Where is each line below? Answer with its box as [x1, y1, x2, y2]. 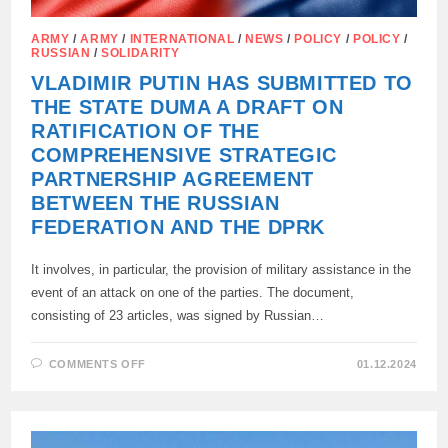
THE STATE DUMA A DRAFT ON [31, 96, 344, 119]
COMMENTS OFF [48, 358, 147, 371]
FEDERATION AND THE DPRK [31, 216, 326, 239]
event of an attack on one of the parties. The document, [31, 285, 355, 301]
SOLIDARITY [101, 46, 180, 61]
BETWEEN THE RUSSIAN [31, 192, 280, 215]
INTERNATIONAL [129, 32, 235, 47]
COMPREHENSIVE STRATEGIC [31, 144, 338, 167]
